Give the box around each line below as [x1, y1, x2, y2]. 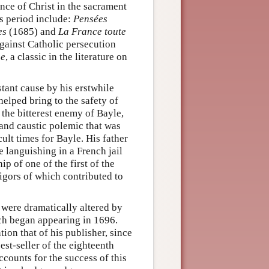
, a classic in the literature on [5, 51, 127, 63]
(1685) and [7, 26, 58, 38]
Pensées [73, 13, 107, 25]
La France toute [58, 26, 126, 38]
